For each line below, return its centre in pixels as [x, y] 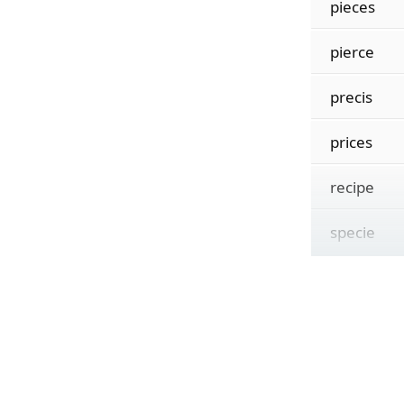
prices [351, 142]
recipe [352, 187]
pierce [352, 52]
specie [352, 232]
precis [351, 97]
